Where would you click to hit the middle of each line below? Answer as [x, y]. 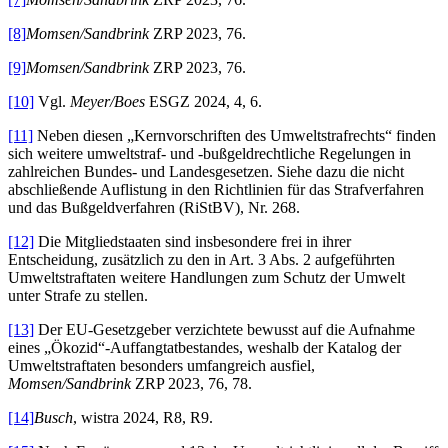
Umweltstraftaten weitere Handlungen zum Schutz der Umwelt [206, 278]
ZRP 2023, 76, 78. [191, 384]
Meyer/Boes [107, 102]
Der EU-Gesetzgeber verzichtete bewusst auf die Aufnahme [224, 330]
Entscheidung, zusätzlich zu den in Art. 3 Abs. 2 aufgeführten [201, 260]
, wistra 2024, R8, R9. [143, 418]
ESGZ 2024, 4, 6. [203, 102]
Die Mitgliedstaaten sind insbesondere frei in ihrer [192, 242]
